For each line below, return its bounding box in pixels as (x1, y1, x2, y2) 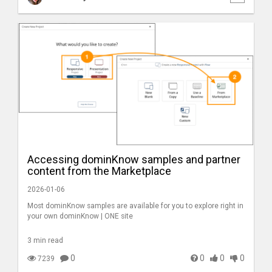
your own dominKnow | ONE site (27, 212, 133, 220)
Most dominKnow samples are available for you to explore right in (27, 202, 243, 210)
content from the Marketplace (27, 165, 171, 177)
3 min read (27, 236, 63, 245)
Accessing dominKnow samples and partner (27, 153, 240, 166)
